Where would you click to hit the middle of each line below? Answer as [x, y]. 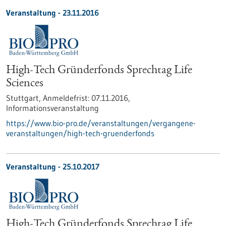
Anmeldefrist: [67, 98]
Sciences [25, 84]
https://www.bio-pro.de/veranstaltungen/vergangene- [101, 123]
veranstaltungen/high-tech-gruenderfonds [80, 133]
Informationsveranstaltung [52, 108]
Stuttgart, [24, 98]
